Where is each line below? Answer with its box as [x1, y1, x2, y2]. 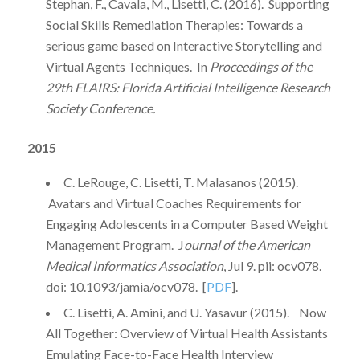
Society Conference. [45, 100, 155, 117]
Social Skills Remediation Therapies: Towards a [45, 17, 303, 33]
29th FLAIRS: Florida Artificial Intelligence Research [45, 80, 330, 96]
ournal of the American [183, 236, 310, 252]
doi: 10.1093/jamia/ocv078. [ [45, 278, 207, 294]
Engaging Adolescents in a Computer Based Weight [45, 215, 328, 231]
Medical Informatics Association [45, 257, 223, 273]
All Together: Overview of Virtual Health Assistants [45, 325, 328, 341]
